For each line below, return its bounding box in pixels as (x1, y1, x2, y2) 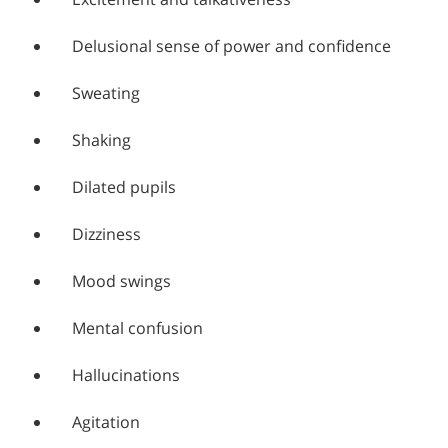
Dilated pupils (72, 175, 176, 198)
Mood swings (72, 269, 171, 292)
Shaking (72, 128, 131, 151)
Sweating (72, 81, 140, 104)
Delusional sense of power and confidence (72, 34, 391, 57)
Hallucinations (72, 363, 180, 386)
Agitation (72, 410, 140, 433)
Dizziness (72, 222, 141, 245)
